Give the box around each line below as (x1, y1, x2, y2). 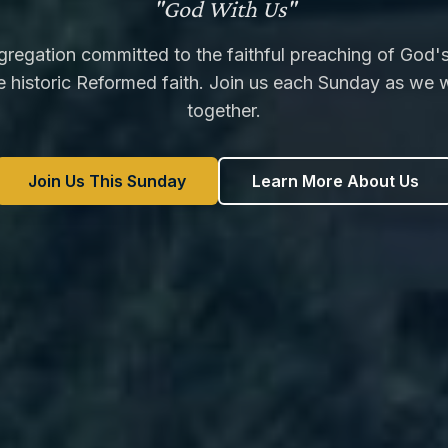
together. (187, 100, 261, 121)
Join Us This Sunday (27, 171, 186, 191)
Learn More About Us (251, 171, 419, 191)
